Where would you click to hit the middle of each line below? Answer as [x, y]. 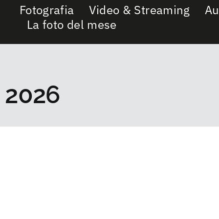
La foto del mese [72, 24]
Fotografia [47, 10]
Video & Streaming [139, 10]
